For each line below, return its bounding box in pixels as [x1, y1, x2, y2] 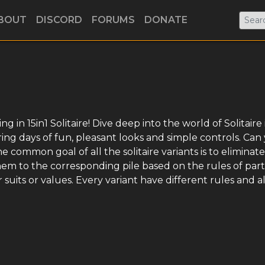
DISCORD [36, 14, 82, 25]
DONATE [144, 14, 188, 25]
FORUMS [92, 14, 135, 25]
